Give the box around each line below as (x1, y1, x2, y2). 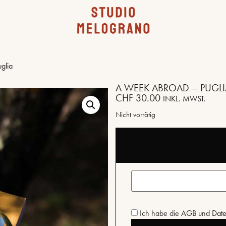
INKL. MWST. (163, 93, 206, 104)
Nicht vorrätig (116, 110, 155, 120)
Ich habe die (138, 208, 181, 219)
